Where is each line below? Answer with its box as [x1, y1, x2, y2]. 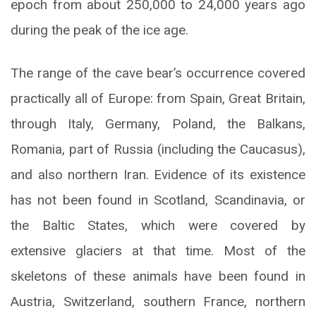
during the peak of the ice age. [11, 21, 188, 38]
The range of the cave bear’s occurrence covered [11, 64, 305, 81]
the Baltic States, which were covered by [11, 217, 305, 233]
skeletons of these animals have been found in [11, 267, 305, 284]
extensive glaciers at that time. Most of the [11, 242, 305, 259]
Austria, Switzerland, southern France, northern [11, 293, 305, 310]
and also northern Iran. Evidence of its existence [11, 166, 305, 183]
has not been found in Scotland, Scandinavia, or [11, 191, 305, 208]
